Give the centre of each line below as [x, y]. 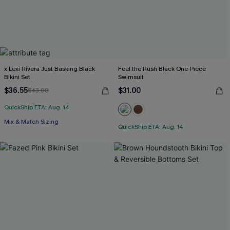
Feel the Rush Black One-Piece [162, 69]
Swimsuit [131, 77]
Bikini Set [17, 77]
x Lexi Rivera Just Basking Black [50, 69]
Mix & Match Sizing [31, 122]
